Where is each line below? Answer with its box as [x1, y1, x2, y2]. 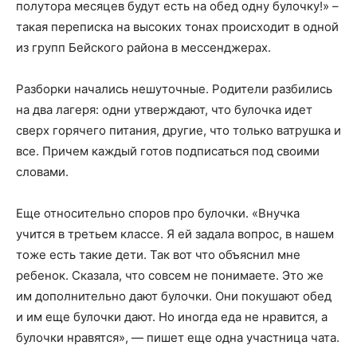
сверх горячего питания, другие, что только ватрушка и [16, 123, 341, 138]
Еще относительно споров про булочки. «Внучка [16, 206, 300, 221]
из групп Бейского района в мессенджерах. [16, 40, 271, 55]
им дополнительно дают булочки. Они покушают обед [16, 288, 331, 304]
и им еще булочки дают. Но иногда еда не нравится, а [16, 309, 328, 324]
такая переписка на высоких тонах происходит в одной [16, 19, 339, 34]
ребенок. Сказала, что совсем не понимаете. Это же [16, 268, 324, 283]
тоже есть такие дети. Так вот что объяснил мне [16, 247, 300, 262]
